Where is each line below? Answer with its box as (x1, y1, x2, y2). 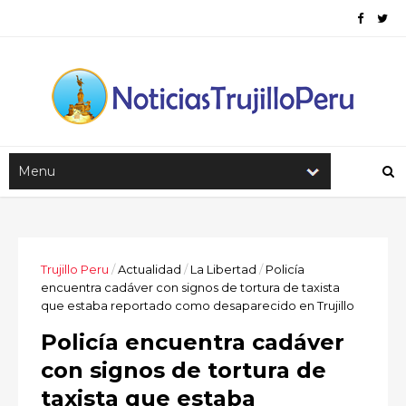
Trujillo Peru (41, 262, 109, 276)
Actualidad (118, 262, 181, 276)
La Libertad (190, 262, 256, 276)
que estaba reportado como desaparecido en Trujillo (41, 298, 354, 313)
